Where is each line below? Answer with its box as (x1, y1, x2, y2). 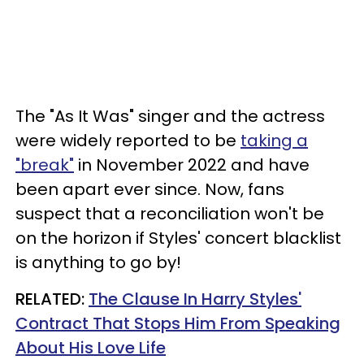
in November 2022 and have (74, 153, 310, 176)
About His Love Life (15, 336, 166, 359)
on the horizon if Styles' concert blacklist (15, 226, 341, 249)
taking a (240, 128, 308, 152)
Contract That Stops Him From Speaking (15, 311, 340, 335)
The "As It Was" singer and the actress (15, 104, 325, 128)
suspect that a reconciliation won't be (15, 201, 324, 225)
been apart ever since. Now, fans (15, 177, 284, 201)
